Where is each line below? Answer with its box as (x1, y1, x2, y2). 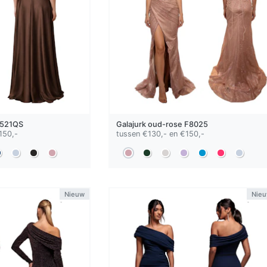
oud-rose (147, 120, 182, 129)
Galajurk (116, 120, 148, 129)
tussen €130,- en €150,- (116, 129, 204, 139)
